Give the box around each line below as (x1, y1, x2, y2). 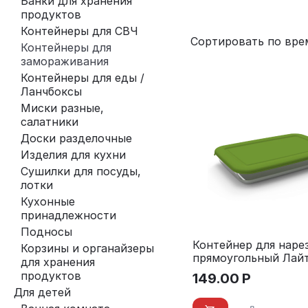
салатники (21, 115, 78, 129)
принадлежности (21, 208, 116, 222)
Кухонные (21, 195, 75, 208)
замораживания (21, 54, 109, 68)
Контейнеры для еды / (21, 71, 144, 85)
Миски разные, (21, 101, 104, 115)
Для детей (14, 285, 71, 299)
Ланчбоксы (21, 85, 82, 98)
